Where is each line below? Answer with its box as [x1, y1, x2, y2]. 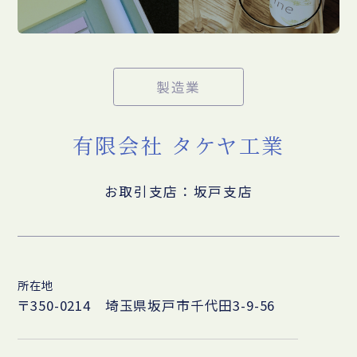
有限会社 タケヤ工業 [72, 130, 285, 161]
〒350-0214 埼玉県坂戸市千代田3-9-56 [18, 296, 276, 316]
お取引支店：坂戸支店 [104, 181, 253, 201]
